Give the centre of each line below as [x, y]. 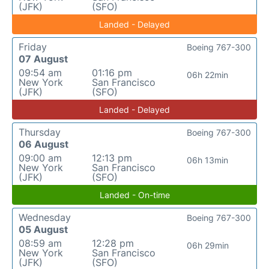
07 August [43, 59]
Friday [33, 47]
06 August [44, 144]
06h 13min [208, 160]
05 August [43, 229]
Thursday [40, 132]
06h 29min [207, 245]
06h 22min [208, 75]
